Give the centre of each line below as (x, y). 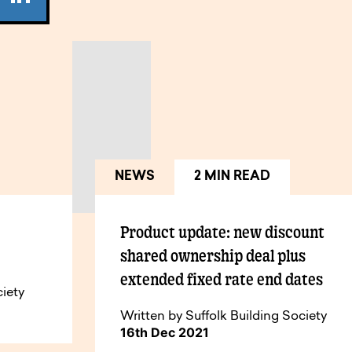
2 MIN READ (233, 177)
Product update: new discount (223, 232)
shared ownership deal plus (213, 256)
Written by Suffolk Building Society (224, 317)
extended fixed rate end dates (222, 279)
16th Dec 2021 (165, 333)
